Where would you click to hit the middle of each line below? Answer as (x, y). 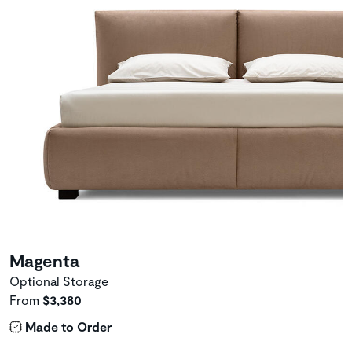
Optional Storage (59, 280)
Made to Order (68, 326)
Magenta (44, 260)
